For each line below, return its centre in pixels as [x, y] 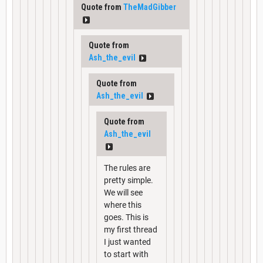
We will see [123, 192]
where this [123, 205]
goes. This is [126, 217]
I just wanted [127, 242]
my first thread [131, 229]
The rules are [127, 168]
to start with [126, 254]
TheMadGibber [150, 7]
